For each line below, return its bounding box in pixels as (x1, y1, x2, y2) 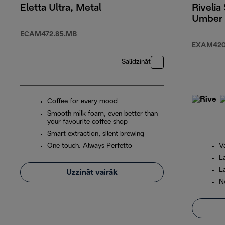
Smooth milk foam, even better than (47, 110, 158, 118)
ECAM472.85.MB (20, 31, 77, 38)
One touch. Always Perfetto (47, 143, 132, 150)
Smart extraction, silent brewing (47, 131, 144, 138)
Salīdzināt (122, 59, 151, 66)
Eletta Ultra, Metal (20, 4, 101, 13)
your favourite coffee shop (47, 119, 128, 126)
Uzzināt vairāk (66, 168, 118, 176)
